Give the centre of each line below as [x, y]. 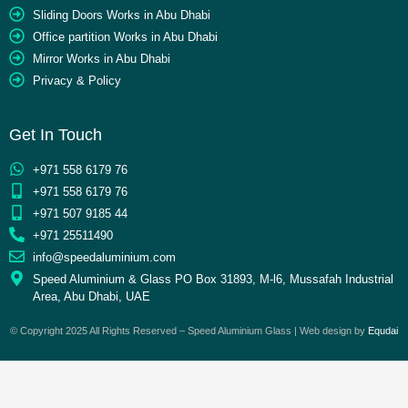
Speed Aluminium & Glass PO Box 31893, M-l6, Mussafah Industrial [214, 280]
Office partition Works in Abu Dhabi [126, 37]
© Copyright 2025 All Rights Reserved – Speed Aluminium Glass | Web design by [189, 331]
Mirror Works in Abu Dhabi [102, 59]
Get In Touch [56, 135]
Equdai [383, 331]
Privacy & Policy [77, 81]
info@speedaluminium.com [105, 258]
